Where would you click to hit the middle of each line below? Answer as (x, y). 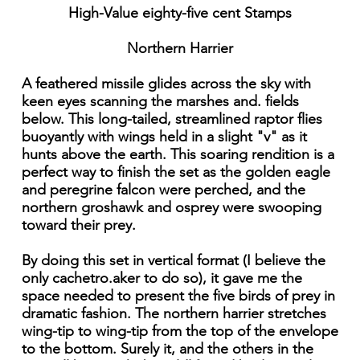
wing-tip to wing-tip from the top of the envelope (180, 331)
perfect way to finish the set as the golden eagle (176, 172)
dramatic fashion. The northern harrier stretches (174, 314)
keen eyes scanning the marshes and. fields (160, 102)
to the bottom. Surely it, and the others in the (167, 349)
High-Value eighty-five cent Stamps (180, 13)
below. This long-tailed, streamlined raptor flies (172, 119)
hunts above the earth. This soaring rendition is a (178, 155)
